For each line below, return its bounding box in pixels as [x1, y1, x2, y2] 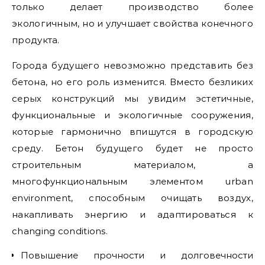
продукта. [12, 34, 60, 46]
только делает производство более [12, 1, 253, 12]
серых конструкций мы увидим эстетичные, [12, 93, 253, 104]
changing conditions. [12, 225, 108, 237]
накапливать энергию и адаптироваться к [12, 209, 253, 220]
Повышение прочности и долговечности [21, 250, 253, 261]
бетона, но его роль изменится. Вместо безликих [12, 76, 253, 88]
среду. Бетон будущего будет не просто [12, 143, 253, 154]
